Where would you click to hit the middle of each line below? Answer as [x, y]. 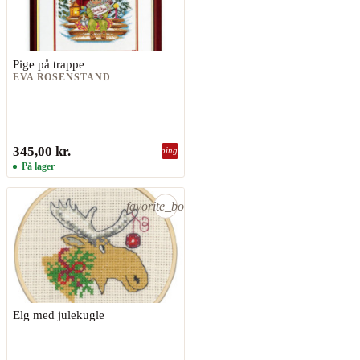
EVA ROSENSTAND [61, 78]
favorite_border [166, 206]
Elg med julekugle [58, 315]
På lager [37, 166]
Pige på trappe [48, 63]
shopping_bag [170, 151]
